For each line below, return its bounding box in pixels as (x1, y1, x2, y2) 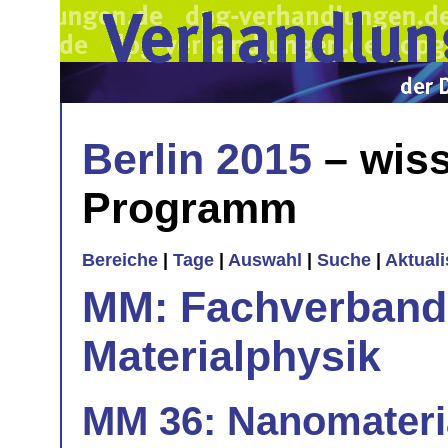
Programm (82, 183, 297, 232)
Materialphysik (82, 331, 381, 380)
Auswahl (228, 250, 302, 271)
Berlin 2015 (82, 134, 312, 183)
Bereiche (82, 250, 158, 271)
